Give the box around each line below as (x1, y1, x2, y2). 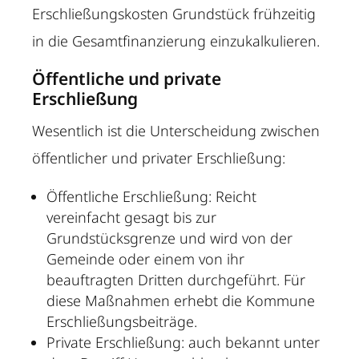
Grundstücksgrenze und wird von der (46, 228, 293, 248)
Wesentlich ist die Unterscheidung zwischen (32, 121, 321, 141)
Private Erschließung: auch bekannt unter (46, 333, 321, 353)
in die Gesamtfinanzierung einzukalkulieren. (32, 31, 321, 51)
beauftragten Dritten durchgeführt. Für (46, 270, 306, 290)
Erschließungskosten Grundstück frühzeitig (32, 4, 317, 24)
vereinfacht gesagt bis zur (46, 208, 217, 228)
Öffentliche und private (32, 67, 222, 91)
